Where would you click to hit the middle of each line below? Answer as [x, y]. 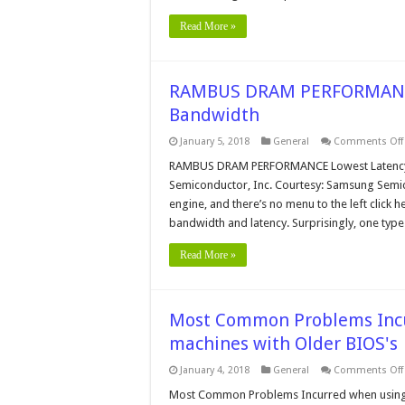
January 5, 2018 [215, 141]
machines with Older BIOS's [283, 344]
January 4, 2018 [215, 370]
